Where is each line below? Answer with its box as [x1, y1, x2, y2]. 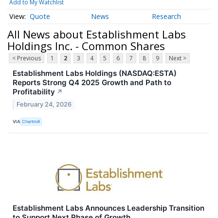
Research [152, 12, 182, 21]
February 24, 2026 [17, 101, 72, 109]
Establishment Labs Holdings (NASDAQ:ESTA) [13, 69, 177, 78]
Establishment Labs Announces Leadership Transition [13, 203, 204, 213]
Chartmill [22, 118, 40, 124]
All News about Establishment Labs [7, 26, 186, 41]
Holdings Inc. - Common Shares [7, 38, 165, 53]
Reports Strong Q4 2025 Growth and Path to [13, 78, 171, 88]
